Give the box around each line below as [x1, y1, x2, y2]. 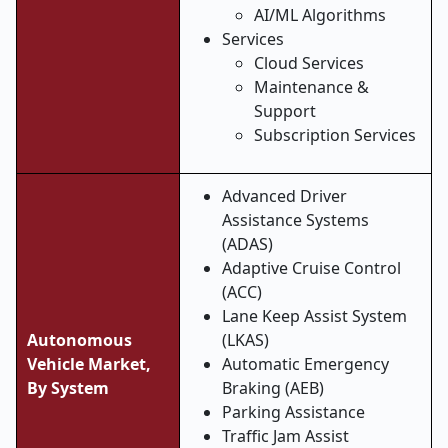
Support [254, 100, 316, 122]
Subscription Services [254, 124, 416, 146]
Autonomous [27, 329, 132, 351]
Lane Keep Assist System [222, 305, 407, 327]
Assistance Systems [222, 209, 369, 231]
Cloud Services [254, 52, 364, 74]
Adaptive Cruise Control [222, 257, 401, 279]
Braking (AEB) [222, 377, 324, 399]
